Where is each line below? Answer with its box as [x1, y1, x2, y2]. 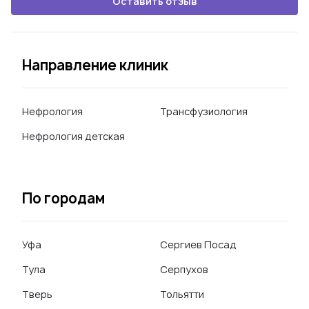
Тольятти [160, 288, 204, 301]
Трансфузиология [160, 105, 248, 118]
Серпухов [160, 263, 208, 276]
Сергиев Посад [160, 238, 237, 251]
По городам [22, 189, 105, 208]
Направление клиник [22, 56, 168, 74]
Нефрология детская [22, 130, 125, 143]
